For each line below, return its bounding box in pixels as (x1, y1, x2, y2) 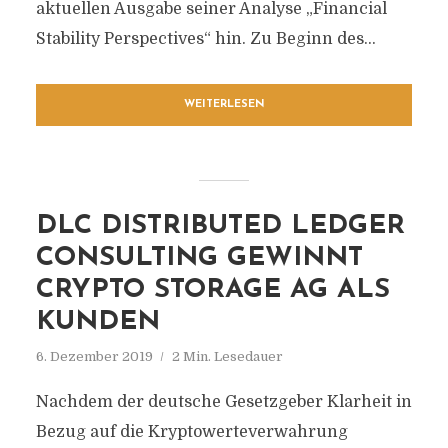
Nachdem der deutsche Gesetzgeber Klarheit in (35, 393, 412, 411)
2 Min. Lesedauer (171, 349, 283, 364)
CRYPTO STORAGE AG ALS (35, 277, 390, 304)
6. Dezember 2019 (35, 349, 153, 364)
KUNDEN (35, 309, 160, 336)
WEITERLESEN (183, 99, 265, 110)
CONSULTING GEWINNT (35, 245, 363, 272)
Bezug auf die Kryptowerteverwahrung (35, 423, 348, 441)
